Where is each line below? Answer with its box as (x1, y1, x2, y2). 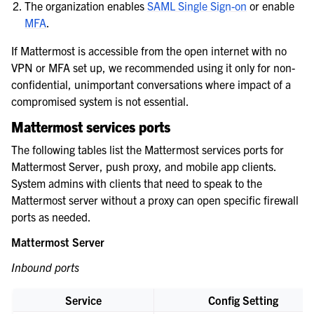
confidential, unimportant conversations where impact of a (11, 77, 291, 92)
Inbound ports (11, 260, 79, 275)
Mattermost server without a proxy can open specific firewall (11, 193, 299, 207)
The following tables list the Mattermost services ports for (11, 142, 284, 157)
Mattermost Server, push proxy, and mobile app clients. (11, 159, 276, 174)
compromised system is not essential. (11, 94, 189, 109)
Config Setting (208, 293, 279, 308)
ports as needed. (11, 210, 91, 224)
